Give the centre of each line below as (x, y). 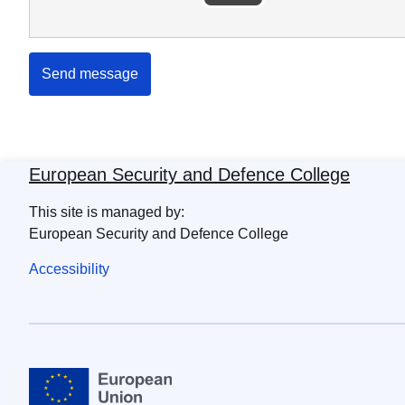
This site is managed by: (107, 212)
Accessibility (69, 269)
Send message (90, 74)
